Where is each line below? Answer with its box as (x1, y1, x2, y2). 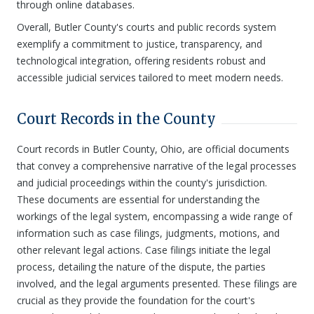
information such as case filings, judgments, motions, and (17, 226, 280, 240)
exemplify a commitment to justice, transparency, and (17, 37, 262, 50)
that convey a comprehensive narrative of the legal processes (17, 159, 296, 172)
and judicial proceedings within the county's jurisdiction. (17, 176, 267, 189)
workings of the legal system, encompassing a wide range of (17, 210, 292, 223)
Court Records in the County (17, 110, 216, 128)
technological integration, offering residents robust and (17, 54, 266, 67)
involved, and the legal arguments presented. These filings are (17, 277, 297, 290)
